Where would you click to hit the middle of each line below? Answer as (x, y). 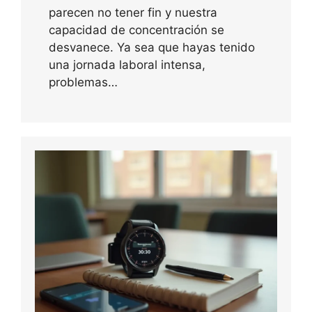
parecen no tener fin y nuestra (133, 13)
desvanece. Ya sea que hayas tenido (152, 48)
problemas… (83, 83)
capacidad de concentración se (136, 30)
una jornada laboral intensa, (127, 65)
